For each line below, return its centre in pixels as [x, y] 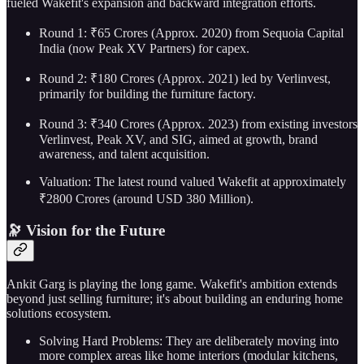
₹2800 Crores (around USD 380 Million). [146, 198]
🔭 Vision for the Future [86, 231]
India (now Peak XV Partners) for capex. [144, 48]
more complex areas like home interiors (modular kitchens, [188, 355]
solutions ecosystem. [59, 313]
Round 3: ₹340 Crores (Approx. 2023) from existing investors [198, 123]
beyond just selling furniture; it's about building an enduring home [175, 299]
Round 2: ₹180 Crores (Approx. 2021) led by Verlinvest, [185, 78]
